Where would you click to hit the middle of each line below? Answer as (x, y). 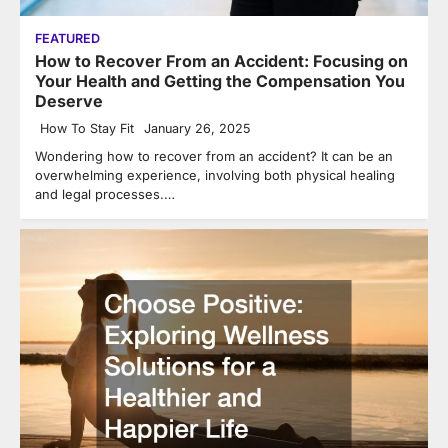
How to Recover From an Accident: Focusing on (221, 61)
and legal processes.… (105, 194)
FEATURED (67, 39)
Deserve (69, 101)
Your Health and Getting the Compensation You (220, 81)
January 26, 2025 (197, 129)
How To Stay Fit (87, 129)
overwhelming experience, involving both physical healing (215, 175)
